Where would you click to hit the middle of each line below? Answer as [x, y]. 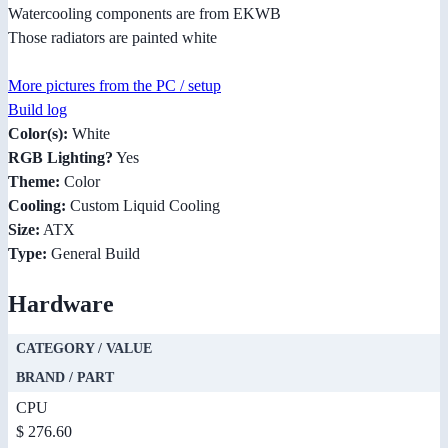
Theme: [34, 181]
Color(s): [38, 133]
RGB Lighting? [60, 157]
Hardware [61, 303]
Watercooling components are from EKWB [144, 13]
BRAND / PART [65, 377]
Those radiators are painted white [112, 37]
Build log [37, 109]
